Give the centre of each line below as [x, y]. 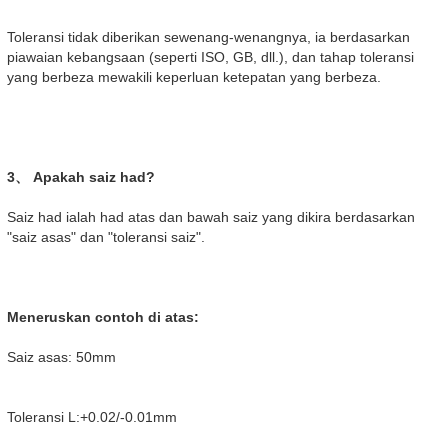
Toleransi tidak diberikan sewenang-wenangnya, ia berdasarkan [208, 37]
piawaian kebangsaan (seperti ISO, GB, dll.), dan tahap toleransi [210, 57]
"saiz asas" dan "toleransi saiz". [106, 237]
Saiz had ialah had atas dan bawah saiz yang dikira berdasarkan [211, 217]
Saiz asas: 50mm [61, 357]
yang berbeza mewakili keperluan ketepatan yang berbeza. [194, 77]
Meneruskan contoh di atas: [103, 317]
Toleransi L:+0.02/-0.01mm [92, 417]
